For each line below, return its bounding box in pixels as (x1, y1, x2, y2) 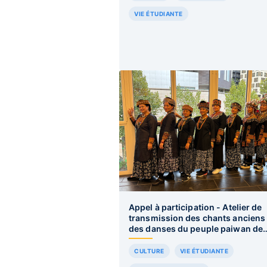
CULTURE (134, 247, 164, 254)
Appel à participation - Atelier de (129, 202, 262, 212)
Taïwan (129, 234, 159, 244)
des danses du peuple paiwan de (129, 223, 263, 234)
